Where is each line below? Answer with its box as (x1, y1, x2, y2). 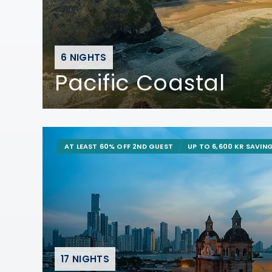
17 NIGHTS (61, 252, 109, 265)
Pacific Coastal (55, 67, 225, 98)
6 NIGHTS (61, 50, 107, 64)
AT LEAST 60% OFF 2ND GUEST (64, 141, 173, 151)
